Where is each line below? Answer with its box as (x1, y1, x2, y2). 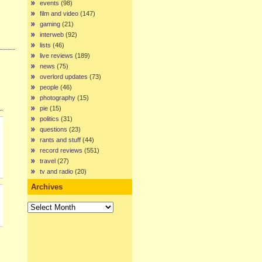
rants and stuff (40, 136, 81, 143)
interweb (40, 31, 64, 38)
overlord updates (40, 73, 88, 80)
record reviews (40, 147, 82, 154)
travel (40, 157, 56, 164)
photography (40, 94, 75, 101)
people (40, 84, 58, 91)
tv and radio (40, 168, 73, 175)
